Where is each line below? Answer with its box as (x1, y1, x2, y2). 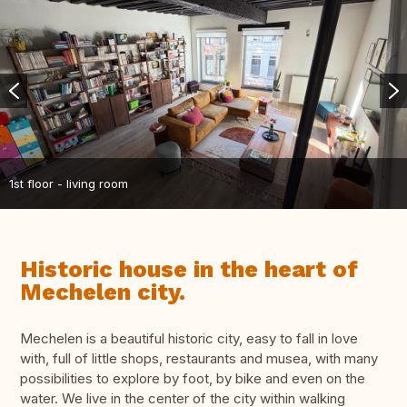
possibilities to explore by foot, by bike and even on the (20, 370, 365, 388)
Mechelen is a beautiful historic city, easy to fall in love (20, 330, 358, 348)
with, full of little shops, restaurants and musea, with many (20, 350, 378, 368)
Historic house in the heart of (20, 256, 358, 283)
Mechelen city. (20, 279, 185, 306)
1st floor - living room (9, 175, 128, 191)
